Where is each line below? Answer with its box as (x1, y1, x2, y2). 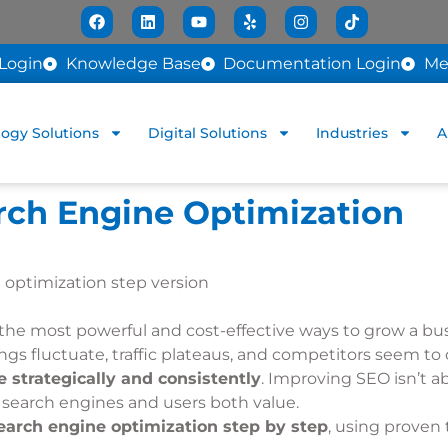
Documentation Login (223, 54, 401, 73)
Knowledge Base (65, 54, 201, 73)
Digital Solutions (148, 124, 268, 142)
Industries (316, 124, 389, 142)
